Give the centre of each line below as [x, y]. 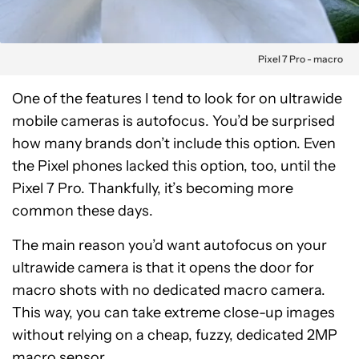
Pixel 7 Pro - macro [301, 59]
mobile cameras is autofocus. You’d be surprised [173, 121]
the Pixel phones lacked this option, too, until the [174, 166]
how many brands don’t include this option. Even [174, 144]
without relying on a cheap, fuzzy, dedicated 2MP [175, 335]
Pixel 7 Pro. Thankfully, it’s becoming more [153, 189]
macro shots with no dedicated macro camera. [169, 290]
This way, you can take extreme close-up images [173, 313]
